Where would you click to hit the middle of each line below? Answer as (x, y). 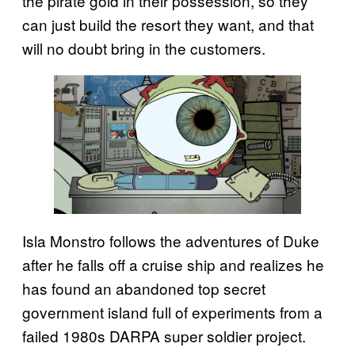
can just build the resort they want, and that (168, 24)
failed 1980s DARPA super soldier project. (164, 336)
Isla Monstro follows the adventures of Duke (171, 241)
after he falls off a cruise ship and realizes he (173, 265)
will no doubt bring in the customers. (144, 48)
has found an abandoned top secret (144, 288)
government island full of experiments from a (172, 312)
